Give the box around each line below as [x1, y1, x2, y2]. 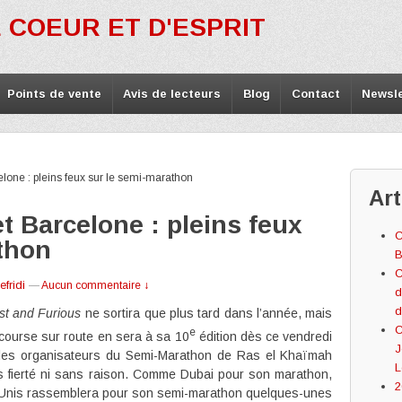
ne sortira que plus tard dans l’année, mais [81, 306, 333, 320]
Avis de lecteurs [123, 87, 222, 100]
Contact [291, 87, 340, 100]
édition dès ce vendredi [195, 328, 333, 344]
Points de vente [6, 87, 101, 100]
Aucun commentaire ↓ [41, 279, 149, 292]
